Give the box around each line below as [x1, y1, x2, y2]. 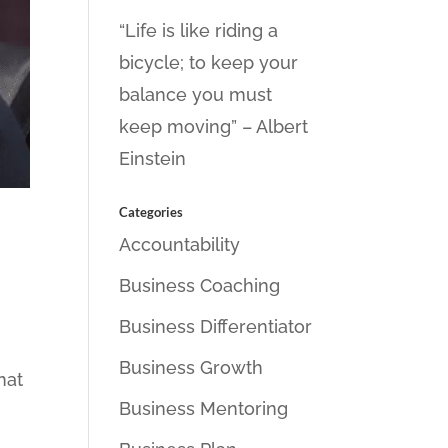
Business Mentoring [119, 398, 289, 419]
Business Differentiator [119, 316, 313, 337]
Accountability [119, 234, 241, 255]
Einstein [119, 148, 187, 169]
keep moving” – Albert [119, 116, 309, 137]
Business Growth [119, 357, 264, 378]
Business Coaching [119, 275, 281, 296]
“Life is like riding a [119, 20, 279, 41]
